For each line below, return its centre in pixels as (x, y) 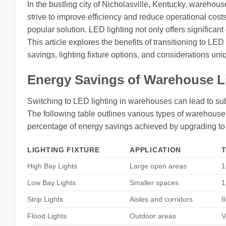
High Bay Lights (52, 166)
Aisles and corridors (161, 200)
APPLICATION (156, 150)
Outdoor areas (153, 216)
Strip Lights (45, 200)
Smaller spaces (154, 183)
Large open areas (158, 166)
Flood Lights (47, 216)
